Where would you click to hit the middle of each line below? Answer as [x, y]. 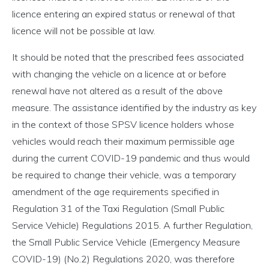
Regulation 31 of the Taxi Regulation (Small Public [118, 209]
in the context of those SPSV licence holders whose [123, 125]
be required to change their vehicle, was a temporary [124, 175]
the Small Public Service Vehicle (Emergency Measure [126, 242]
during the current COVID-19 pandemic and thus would [131, 158]
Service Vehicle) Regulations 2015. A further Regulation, [132, 225]
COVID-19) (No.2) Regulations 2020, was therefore [123, 259]
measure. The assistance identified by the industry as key [134, 108]
